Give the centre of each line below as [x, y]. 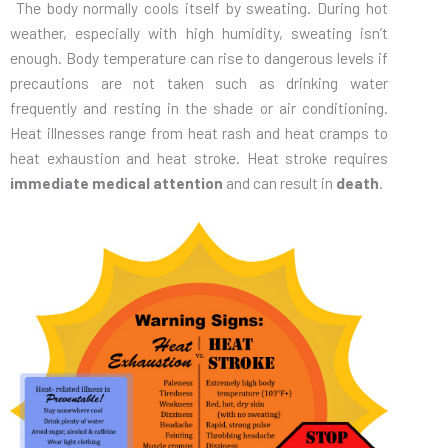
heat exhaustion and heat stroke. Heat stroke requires [199, 157]
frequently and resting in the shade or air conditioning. [199, 107]
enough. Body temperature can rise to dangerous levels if [199, 57]
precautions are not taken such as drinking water [199, 82]
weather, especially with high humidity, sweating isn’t [199, 32]
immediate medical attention [116, 182]
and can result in [279, 182]
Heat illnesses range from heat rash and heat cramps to [199, 132]
